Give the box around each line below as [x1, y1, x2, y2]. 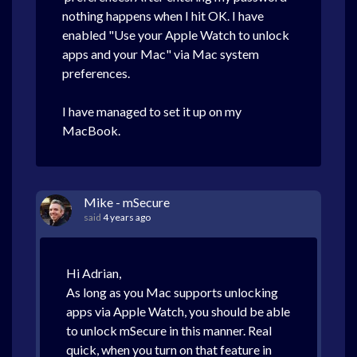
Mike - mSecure [84, 194, 170, 210]
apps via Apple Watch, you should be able [66, 304, 290, 319]
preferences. [62, 65, 132, 80]
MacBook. [62, 123, 120, 138]
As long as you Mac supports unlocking [66, 284, 278, 300]
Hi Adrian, [66, 265, 121, 280]
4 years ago [103, 211, 151, 223]
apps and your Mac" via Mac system [62, 46, 259, 61]
